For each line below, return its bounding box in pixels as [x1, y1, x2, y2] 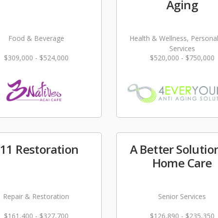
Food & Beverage [8, 34, 64, 43]
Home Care [152, 155, 212, 171]
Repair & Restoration [3, 192, 69, 201]
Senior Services [158, 192, 206, 201]
